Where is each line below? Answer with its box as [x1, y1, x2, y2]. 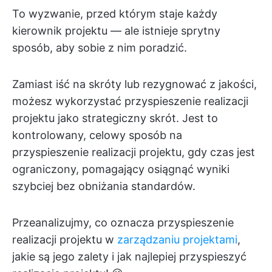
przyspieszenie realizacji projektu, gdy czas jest [12, 146, 255, 158]
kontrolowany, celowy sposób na [12, 129, 182, 141]
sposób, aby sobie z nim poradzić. [12, 41, 187, 54]
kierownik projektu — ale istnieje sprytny [12, 24, 220, 37]
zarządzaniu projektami [117, 233, 237, 246]
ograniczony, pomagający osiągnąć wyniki [12, 163, 229, 175]
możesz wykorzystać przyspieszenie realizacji [12, 95, 248, 107]
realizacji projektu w [12, 233, 117, 246]
